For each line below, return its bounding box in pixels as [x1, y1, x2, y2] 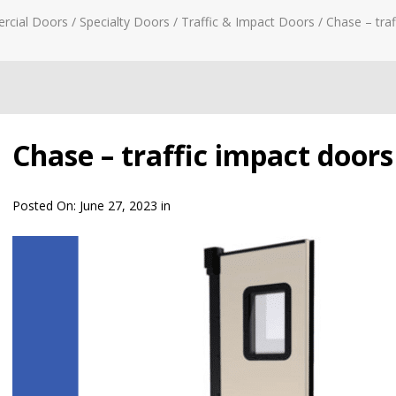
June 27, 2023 [80, 197, 157, 214]
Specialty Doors [80, 13, 170, 30]
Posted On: [12, 197, 80, 214]
